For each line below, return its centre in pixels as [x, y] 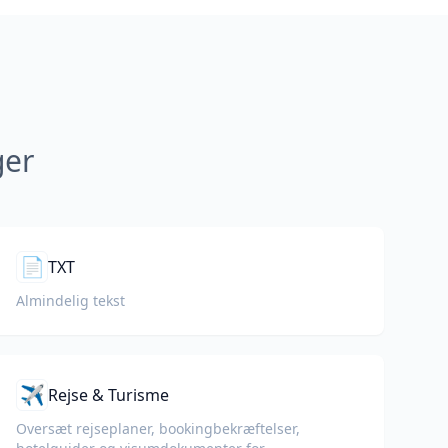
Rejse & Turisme [108, 395]
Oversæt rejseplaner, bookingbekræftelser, [158, 428]
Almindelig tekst [70, 300]
